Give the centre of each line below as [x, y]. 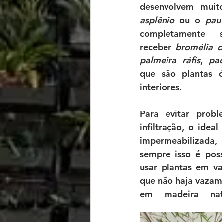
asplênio [157, 20]
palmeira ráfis [170, 60]
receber [158, 47]
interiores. [161, 87]
